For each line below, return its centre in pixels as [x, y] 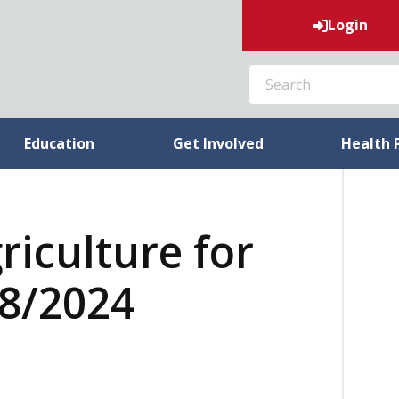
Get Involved [218, 143]
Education [60, 143]
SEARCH [263, 67]
